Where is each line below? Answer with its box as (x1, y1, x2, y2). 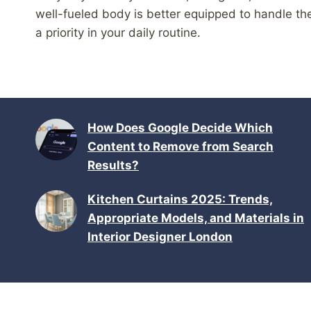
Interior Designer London (87, 230, 233, 244)
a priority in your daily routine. (35, 25, 201, 40)
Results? (87, 158, 139, 172)
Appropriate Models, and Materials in (87, 211, 304, 225)
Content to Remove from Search (87, 140, 274, 153)
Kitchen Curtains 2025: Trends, (87, 192, 273, 206)
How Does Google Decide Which (87, 121, 273, 135)
